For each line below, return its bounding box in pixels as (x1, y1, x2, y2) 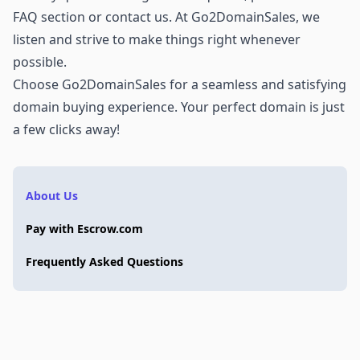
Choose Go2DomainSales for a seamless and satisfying (13, 75, 346, 93)
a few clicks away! (13, 120, 120, 138)
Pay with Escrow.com (26, 220, 143, 236)
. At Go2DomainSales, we (169, 7, 320, 26)
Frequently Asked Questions (26, 253, 183, 269)
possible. (13, 52, 67, 71)
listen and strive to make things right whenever (13, 30, 301, 48)
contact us (105, 7, 169, 26)
